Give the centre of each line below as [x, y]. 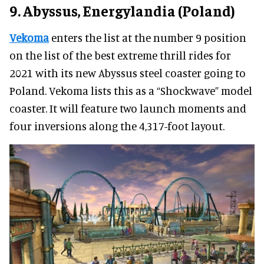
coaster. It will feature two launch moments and [128, 108]
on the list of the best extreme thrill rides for [120, 55]
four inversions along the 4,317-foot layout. [117, 126]
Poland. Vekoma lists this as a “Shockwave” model [131, 91]
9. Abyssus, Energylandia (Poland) [122, 11]
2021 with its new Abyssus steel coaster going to [128, 73]
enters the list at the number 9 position [148, 38]
